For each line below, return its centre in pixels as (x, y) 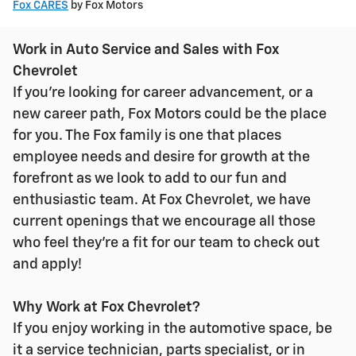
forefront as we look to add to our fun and (150, 179)
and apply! (47, 265)
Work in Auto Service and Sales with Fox (146, 50)
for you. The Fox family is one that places (147, 136)
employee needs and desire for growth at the (161, 158)
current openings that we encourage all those (164, 222)
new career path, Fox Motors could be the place (170, 115)
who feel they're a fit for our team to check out (166, 244)
